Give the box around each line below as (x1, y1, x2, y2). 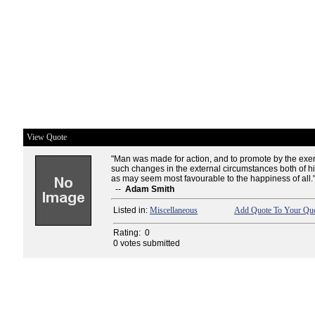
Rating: (113, 228, 143, 238)
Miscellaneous (150, 205, 198, 215)
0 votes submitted (113, 238, 180, 248)
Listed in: (113, 205, 150, 215)
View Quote (27, 132, 67, 142)
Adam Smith (125, 184, 174, 194)
